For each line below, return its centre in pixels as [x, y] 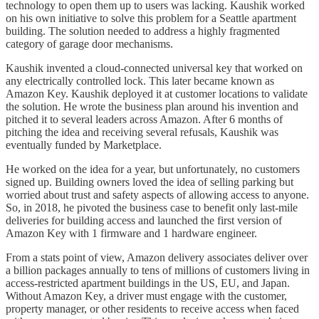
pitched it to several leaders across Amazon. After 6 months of [144, 119]
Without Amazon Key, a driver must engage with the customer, [146, 296]
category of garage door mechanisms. [89, 43]
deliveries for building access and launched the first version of [144, 220]
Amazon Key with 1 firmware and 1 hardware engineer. [133, 233]
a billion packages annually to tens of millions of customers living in [158, 270]
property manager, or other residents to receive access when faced [152, 308]
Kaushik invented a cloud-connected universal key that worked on [154, 68]
